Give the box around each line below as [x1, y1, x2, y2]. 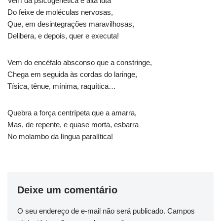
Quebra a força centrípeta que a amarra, [7, 109, 137, 117]
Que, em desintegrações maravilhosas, [7, 20, 134, 29]
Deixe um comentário [17, 184, 117, 196]
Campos [167, 207, 195, 216]
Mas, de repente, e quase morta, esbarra [7, 120, 139, 129]
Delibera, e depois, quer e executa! [7, 32, 119, 40]
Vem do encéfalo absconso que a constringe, [7, 58, 152, 67]
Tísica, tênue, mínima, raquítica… [7, 82, 116, 91]
